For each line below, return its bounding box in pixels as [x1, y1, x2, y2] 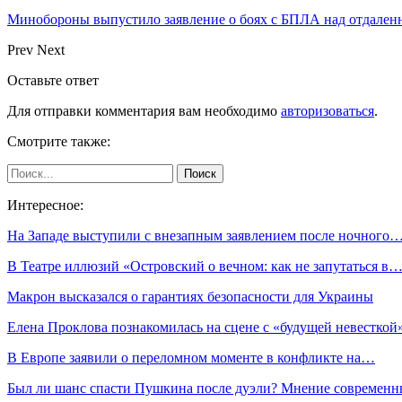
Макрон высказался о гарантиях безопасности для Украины [7, 288, 373, 304]
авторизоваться [281, 102, 374, 118]
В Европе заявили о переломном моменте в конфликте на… [7, 349, 375, 365]
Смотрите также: [7, 133, 110, 149]
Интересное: [7, 197, 83, 213]
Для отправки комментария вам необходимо [7, 102, 281, 118]
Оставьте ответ [7, 72, 99, 88]
